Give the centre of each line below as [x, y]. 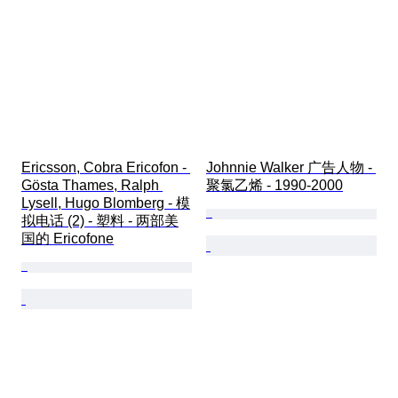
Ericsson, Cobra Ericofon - [106, 168]
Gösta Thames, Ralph [92, 186]
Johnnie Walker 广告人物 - [291, 168]
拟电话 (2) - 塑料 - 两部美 [100, 221]
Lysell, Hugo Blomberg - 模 [106, 203]
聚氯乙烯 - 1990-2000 [275, 186]
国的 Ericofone [68, 239]
